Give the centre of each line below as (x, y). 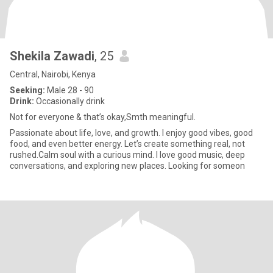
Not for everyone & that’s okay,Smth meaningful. (103, 117)
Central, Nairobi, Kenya (53, 74)
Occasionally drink (69, 101)
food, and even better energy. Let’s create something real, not (127, 144)
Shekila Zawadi (52, 56)
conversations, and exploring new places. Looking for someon (127, 166)
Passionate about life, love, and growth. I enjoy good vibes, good (131, 133)
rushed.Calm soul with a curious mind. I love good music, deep (127, 155)
